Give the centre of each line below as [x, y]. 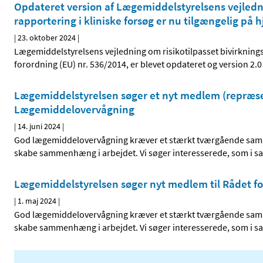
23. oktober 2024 [47, 38]
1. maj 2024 [37, 201]
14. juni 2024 [39, 127]
